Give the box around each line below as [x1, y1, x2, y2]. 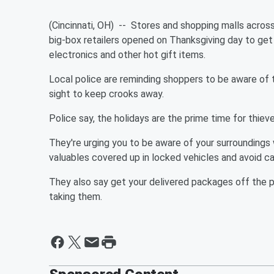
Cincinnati [52, 20, 93, 31]
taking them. [49, 191, 102, 202]
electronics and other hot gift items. [49, 49, 208, 61]
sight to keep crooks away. [49, 88, 164, 100]
